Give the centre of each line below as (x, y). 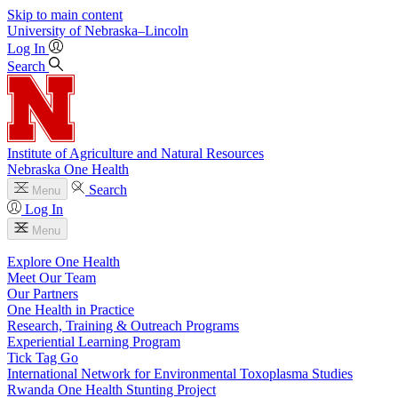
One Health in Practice (71, 310)
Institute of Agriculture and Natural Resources (135, 153)
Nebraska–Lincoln (136, 31)
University (36, 31)
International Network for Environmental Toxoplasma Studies (180, 374)
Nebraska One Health (68, 169)
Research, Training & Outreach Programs (123, 326)
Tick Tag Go (43, 358)
